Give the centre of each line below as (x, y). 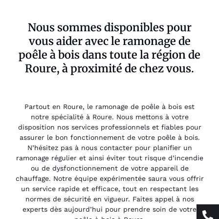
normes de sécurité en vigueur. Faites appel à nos (109, 199)
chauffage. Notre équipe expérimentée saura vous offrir (109, 179)
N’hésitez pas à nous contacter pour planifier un (109, 148)
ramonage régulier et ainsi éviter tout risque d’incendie (109, 158)
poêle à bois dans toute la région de (109, 55)
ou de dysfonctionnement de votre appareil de (109, 168)
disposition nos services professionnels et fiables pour (109, 127)
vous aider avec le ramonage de (109, 41)
